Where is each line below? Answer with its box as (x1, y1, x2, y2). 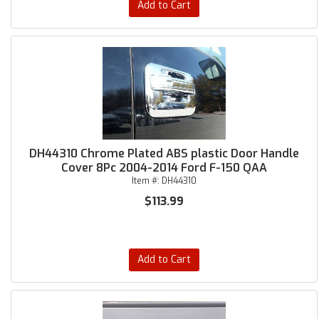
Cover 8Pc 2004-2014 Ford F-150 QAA (61, 160, 267, 175)
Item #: (131, 175, 162, 187)
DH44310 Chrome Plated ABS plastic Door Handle (28, 146, 299, 161)
